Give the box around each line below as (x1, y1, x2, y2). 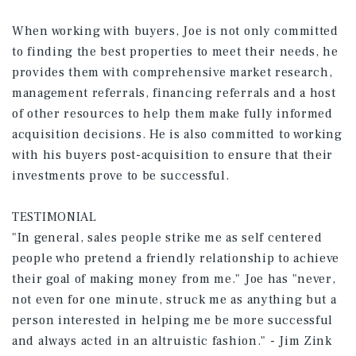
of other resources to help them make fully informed (12, 106, 333, 122)
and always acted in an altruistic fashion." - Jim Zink (12, 333, 332, 349)
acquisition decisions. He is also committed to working (12, 126, 342, 142)
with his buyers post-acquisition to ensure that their (12, 147, 334, 163)
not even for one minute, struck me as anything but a (12, 292, 337, 308)
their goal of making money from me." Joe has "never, (12, 271, 336, 287)
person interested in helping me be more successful (12, 312, 334, 328)
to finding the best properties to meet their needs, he (12, 44, 339, 60)
